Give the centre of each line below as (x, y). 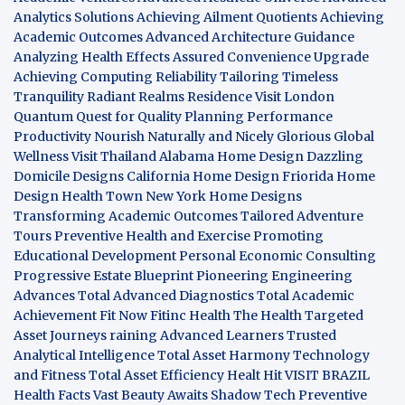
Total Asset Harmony (224, 355)
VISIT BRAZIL (327, 375)
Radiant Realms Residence (170, 96)
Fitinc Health (190, 315)
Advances (44, 295)
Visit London (295, 96)
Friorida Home (329, 176)
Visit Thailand (114, 156)
